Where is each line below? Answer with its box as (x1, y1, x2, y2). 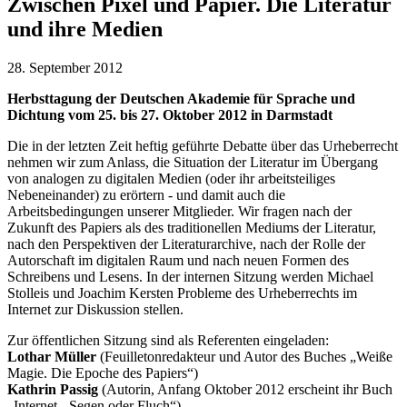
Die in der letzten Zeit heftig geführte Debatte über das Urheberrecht (7, 137, 398, 154)
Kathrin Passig (7, 381, 98, 397)
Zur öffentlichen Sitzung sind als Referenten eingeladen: (7, 332, 329, 348)
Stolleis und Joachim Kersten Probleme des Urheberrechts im (7, 284, 357, 301)
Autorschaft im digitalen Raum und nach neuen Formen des (7, 252, 349, 268)
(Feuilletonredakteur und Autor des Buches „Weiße (96, 348, 392, 364)
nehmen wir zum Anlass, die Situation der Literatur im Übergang (7, 154, 378, 170)
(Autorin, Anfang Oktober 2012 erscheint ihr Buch (98, 381, 392, 397)
